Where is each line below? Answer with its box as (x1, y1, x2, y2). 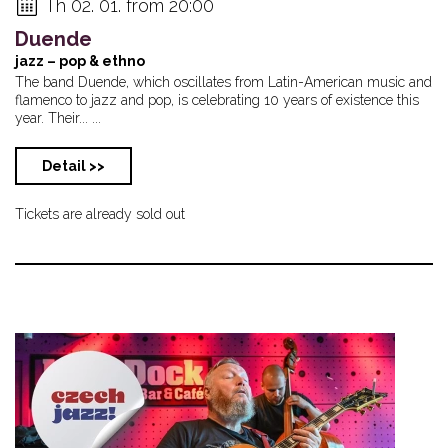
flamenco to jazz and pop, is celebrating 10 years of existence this (15, 91, 419, 108)
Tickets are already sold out (15, 205, 185, 222)
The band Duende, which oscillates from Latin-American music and (15, 73, 432, 90)
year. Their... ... (15, 109, 101, 126)
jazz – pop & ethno (15, 52, 145, 69)
